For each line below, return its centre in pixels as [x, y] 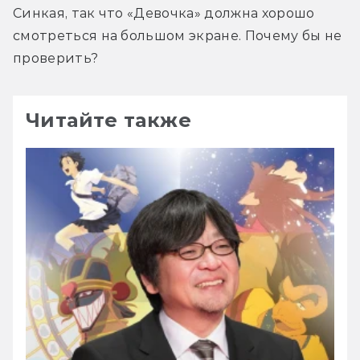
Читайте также [109, 120]
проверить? [56, 58]
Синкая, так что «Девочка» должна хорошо [164, 13]
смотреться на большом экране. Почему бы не [178, 35]
